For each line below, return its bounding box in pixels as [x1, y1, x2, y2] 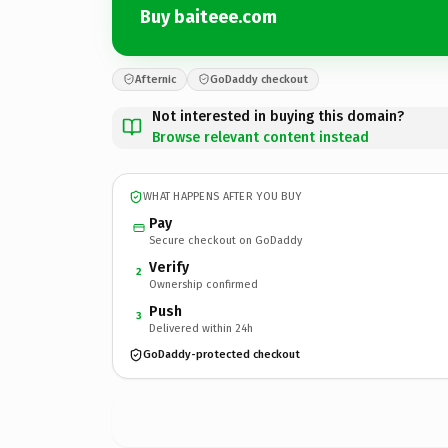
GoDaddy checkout [210, 72, 308, 86]
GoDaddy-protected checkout [143, 348, 300, 361]
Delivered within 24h [149, 321, 253, 335]
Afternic [135, 72, 176, 86]
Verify [149, 258, 189, 276]
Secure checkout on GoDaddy [149, 233, 302, 247]
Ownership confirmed [149, 277, 258, 291]
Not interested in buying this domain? [152, 107, 404, 125]
